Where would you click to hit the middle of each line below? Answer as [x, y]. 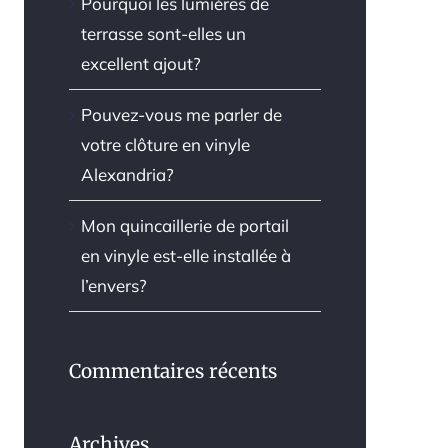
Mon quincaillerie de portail [184, 225]
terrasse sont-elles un [163, 33]
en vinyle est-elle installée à [185, 255]
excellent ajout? [140, 63]
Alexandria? [127, 174]
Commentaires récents [172, 370]
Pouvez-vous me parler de [181, 114]
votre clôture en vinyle [165, 144]
